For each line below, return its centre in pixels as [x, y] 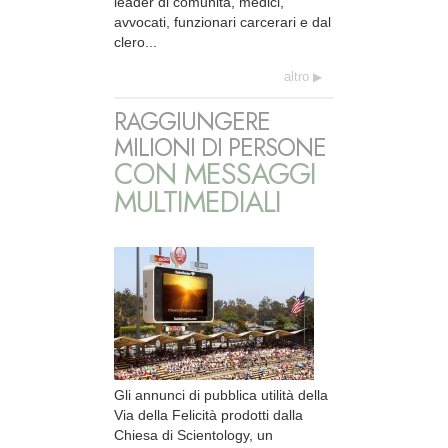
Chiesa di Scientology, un [193, 434]
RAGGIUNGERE [192, 121]
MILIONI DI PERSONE [220, 147]
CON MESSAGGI [215, 173]
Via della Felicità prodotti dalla [208, 414]
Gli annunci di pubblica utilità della [221, 394]
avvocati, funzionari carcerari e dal [222, 22]
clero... [135, 42]
